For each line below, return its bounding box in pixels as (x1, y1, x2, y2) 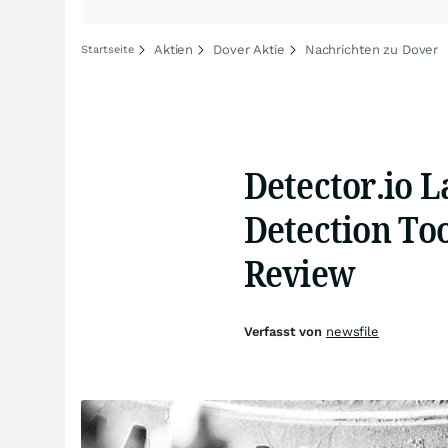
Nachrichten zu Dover (304, 42, 439, 57)
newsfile (325, 324, 379, 339)
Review (243, 247, 355, 298)
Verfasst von (243, 324, 326, 339)
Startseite (81, 43, 134, 56)
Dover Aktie (213, 42, 285, 57)
